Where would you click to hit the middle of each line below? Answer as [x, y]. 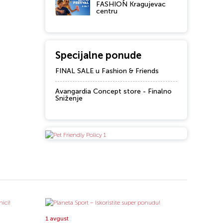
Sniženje [69, 98]
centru [107, 11]
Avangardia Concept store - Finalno [113, 91]
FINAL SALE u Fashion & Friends [107, 71]
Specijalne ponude [98, 55]
